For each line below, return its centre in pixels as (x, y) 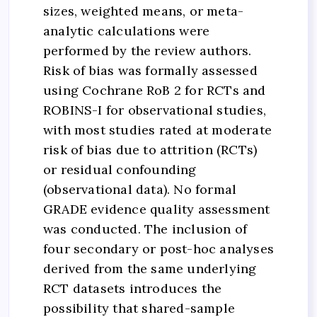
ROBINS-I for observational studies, (155, 110)
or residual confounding (120, 170)
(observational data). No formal (140, 190)
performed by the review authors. (148, 51)
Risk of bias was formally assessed (150, 71)
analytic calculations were (127, 31)
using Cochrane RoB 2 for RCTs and (155, 91)
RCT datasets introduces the (133, 289)
